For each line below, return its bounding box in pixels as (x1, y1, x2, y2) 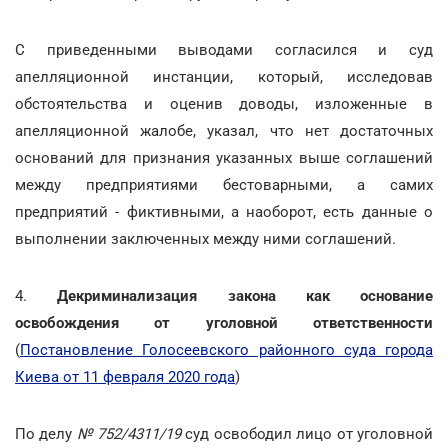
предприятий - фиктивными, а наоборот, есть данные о (15, 203, 433, 221)
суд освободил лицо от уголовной (180, 425, 434, 443)
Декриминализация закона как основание (57, 287, 433, 305)
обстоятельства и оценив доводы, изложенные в (15, 95, 433, 113)
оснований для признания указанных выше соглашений (15, 149, 433, 167)
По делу (15, 425, 77, 443)
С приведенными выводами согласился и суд (15, 41, 433, 59)
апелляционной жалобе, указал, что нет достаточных (15, 122, 433, 140)
